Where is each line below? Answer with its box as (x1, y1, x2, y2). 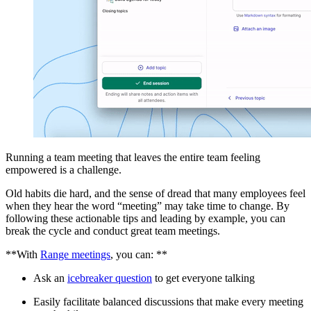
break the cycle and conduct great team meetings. (6, 225, 220, 237)
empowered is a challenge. (6, 164, 121, 176)
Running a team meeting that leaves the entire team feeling (6, 151, 260, 163)
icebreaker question (67, 272, 152, 284)
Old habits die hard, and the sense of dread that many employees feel (6, 187, 305, 199)
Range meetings (40, 249, 110, 260)
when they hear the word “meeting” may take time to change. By (6, 200, 289, 212)
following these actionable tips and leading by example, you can (6, 212, 285, 224)
